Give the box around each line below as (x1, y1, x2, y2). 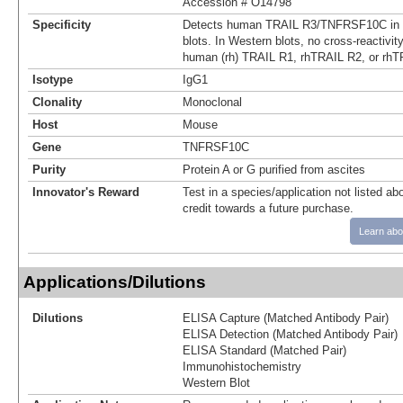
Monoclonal (183, 94, 242, 109)
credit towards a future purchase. (183, 201, 354, 215)
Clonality (32, 94, 82, 109)
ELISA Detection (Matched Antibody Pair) (183, 327, 398, 341)
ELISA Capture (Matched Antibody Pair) (183, 310, 389, 325)
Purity (32, 162, 66, 176)
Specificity (32, 17, 91, 31)
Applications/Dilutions (23, 272, 206, 291)
